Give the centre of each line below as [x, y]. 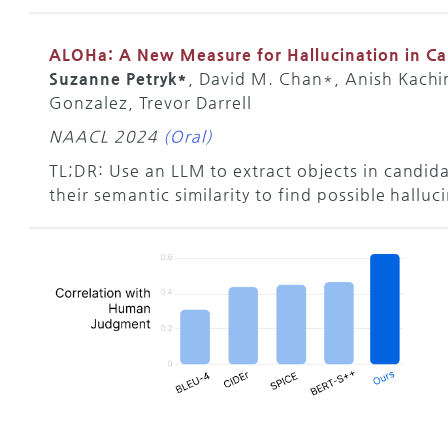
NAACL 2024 [103, 136]
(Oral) [187, 136]
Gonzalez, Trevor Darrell [151, 102]
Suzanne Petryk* [118, 78]
